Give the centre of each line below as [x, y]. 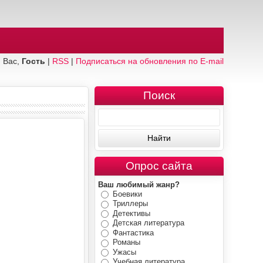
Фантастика [133, 232]
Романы [126, 242]
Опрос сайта [159, 166]
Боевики [127, 194]
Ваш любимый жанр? [139, 185]
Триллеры [130, 204]
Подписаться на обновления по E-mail [149, 61]
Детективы [131, 213]
